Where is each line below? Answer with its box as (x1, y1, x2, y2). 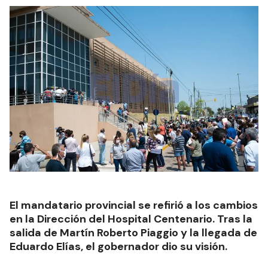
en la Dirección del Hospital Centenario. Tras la (10, 212, 252, 227)
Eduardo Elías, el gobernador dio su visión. (10, 239, 227, 254)
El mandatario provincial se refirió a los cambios (10, 198, 258, 213)
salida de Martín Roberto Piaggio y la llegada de (10, 226, 257, 240)
